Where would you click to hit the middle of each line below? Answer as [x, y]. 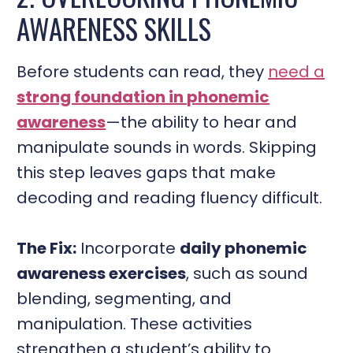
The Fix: [47, 248]
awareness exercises [102, 273]
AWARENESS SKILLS [114, 29]
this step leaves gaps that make [147, 172]
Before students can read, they [143, 71]
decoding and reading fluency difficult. [170, 197]
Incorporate [128, 248]
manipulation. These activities [135, 323]
